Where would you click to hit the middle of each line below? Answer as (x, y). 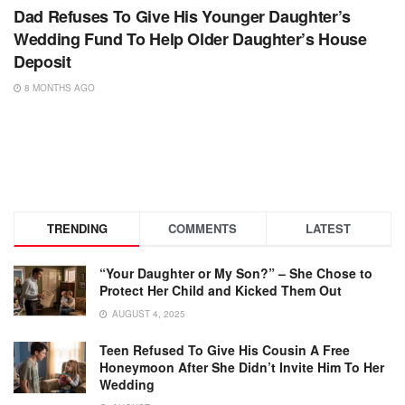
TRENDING (77, 228)
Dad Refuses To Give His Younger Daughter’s (182, 16)
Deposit (42, 61)
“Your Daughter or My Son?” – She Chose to (236, 273)
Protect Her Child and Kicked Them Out (221, 290)
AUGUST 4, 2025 (147, 313)
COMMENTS (203, 228)
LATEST (329, 228)
